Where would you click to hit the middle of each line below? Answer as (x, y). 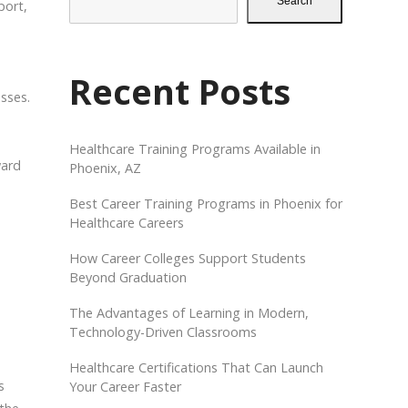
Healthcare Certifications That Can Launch (196, 367)
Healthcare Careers (127, 222)
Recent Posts (180, 92)
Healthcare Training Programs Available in (195, 148)
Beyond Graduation (128, 277)
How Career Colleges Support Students (188, 258)
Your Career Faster (125, 386)
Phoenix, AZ (105, 168)
